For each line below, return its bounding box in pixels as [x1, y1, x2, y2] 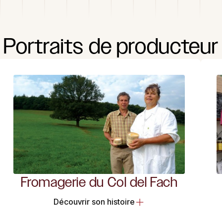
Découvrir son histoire [53, 197, 135, 207]
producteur [116, 34, 219, 59]
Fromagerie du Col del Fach [20, 174, 178, 190]
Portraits [3, 34, 84, 59]
